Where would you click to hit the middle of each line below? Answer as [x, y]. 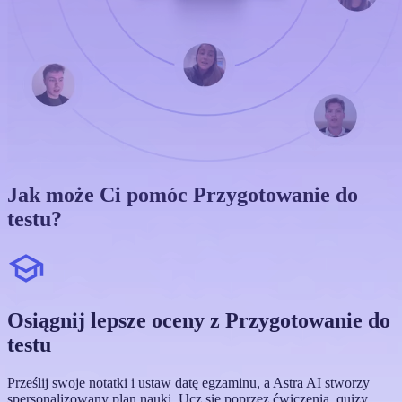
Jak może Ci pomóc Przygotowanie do [183, 195]
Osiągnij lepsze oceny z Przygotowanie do [199, 321]
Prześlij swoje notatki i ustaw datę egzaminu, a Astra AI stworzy [188, 383]
